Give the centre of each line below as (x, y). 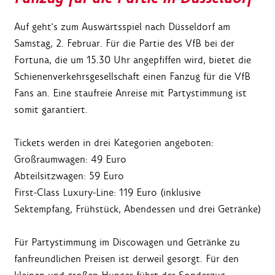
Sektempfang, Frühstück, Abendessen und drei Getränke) (137, 209)
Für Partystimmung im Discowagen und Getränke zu (127, 242)
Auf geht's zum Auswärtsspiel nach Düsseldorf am (122, 27)
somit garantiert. (51, 110)
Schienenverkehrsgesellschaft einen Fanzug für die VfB (132, 77)
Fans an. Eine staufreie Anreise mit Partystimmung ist (130, 93)
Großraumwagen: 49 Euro (70, 160)
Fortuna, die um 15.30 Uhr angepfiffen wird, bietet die (133, 60)
